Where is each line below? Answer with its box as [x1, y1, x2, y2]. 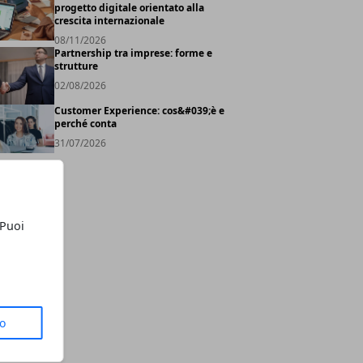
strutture [53, 59, 98, 73]
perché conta [53, 117, 117, 131]
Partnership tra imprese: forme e [53, 46, 212, 60]
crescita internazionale [53, 14, 164, 28]
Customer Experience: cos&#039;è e [53, 104, 224, 118]
